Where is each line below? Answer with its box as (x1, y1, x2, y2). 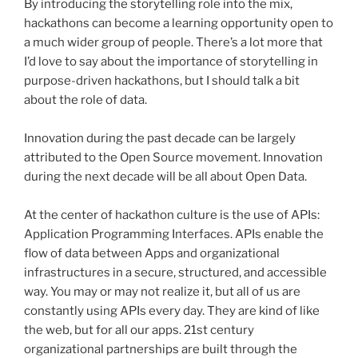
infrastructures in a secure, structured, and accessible (24, 265, 327, 280)
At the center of (24, 208, 115, 223)
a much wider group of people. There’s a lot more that (24, 35, 323, 50)
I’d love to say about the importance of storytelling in (24, 54, 318, 70)
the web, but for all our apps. (24, 323, 184, 338)
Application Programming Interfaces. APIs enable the (24, 227, 324, 242)
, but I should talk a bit (180, 74, 300, 89)
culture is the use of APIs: (174, 208, 320, 223)
